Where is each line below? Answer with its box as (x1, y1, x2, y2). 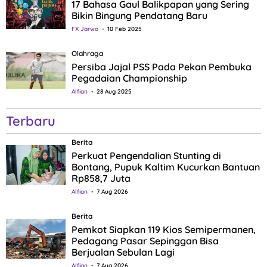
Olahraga (72, 48, 103, 58)
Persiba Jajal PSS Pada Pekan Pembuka (72, 60, 252, 73)
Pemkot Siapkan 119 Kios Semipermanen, (72, 223, 256, 235)
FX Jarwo (72, 24, 98, 33)
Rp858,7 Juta (72, 172, 131, 184)
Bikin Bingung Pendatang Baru (72, 9, 207, 21)
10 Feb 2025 (107, 24, 142, 33)
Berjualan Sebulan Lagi (72, 246, 175, 258)
